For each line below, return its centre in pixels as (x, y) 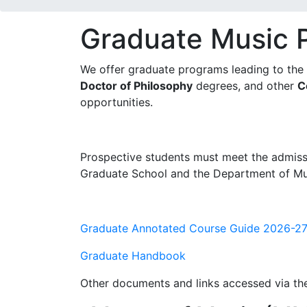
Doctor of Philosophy (136, 86)
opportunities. (116, 102)
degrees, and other (245, 86)
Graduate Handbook (133, 256)
